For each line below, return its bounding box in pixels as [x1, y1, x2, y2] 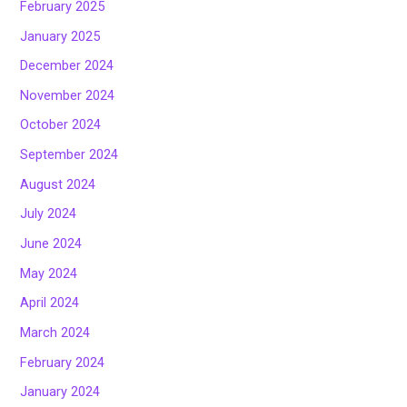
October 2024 [20, 116, 102, 134]
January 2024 [20, 383, 101, 401]
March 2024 [20, 323, 91, 341]
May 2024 [20, 264, 78, 282]
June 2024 [20, 234, 83, 252]
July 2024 [20, 205, 77, 223]
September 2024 [20, 146, 119, 164]
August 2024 [20, 175, 96, 193]
